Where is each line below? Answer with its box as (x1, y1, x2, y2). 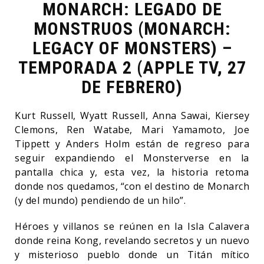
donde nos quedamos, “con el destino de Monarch (15, 179, 249, 193)
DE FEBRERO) (81, 76, 183, 97)
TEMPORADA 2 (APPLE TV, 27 (18, 57, 246, 78)
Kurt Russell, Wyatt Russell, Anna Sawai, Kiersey (15, 108, 249, 122)
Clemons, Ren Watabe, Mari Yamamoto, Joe (15, 123, 249, 136)
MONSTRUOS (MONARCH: (33, 18, 231, 39)
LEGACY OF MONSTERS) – (32, 37, 232, 58)
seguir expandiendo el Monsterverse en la (15, 151, 249, 164)
